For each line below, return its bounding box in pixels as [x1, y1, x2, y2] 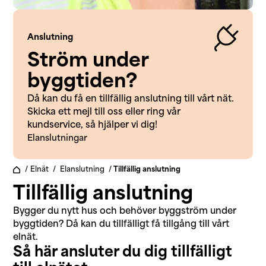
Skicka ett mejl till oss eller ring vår [27, 107, 181, 117]
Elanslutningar [27, 134, 88, 143]
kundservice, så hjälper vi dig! [27, 121, 158, 130]
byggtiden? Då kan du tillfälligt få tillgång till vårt [13, 220, 230, 229]
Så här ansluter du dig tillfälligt [13, 245, 233, 260]
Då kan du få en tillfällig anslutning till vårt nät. [27, 94, 235, 104]
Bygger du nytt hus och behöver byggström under [13, 207, 237, 216]
